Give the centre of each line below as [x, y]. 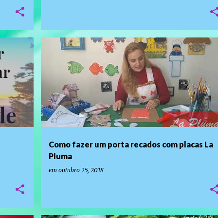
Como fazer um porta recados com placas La [131, 144]
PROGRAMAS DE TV [75, 54]
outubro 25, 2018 [81, 170]
